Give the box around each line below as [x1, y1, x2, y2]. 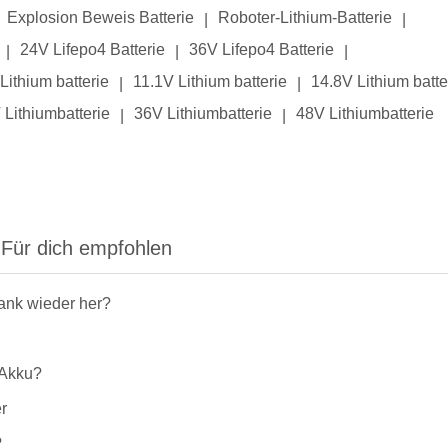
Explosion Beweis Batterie [7, 9, 194, 26]
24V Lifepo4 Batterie [20, 41, 165, 58]
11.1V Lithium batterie [133, 73, 287, 90]
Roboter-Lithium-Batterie [218, 9, 392, 26]
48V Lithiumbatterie [296, 105, 434, 122]
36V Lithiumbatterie [134, 105, 272, 122]
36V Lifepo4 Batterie [189, 41, 334, 58]
